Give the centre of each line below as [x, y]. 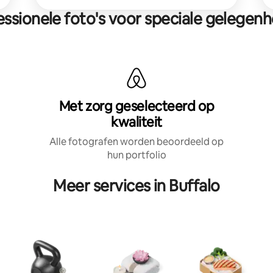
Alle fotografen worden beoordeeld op [136, 141]
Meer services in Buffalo [136, 186]
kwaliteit [136, 122]
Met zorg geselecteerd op [136, 106]
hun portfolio [136, 155]
